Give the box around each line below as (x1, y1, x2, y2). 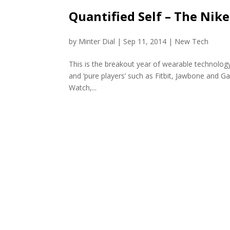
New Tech (175, 36, 209, 46)
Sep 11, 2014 (123, 36, 167, 46)
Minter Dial (79, 36, 116, 46)
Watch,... (69, 82, 97, 92)
